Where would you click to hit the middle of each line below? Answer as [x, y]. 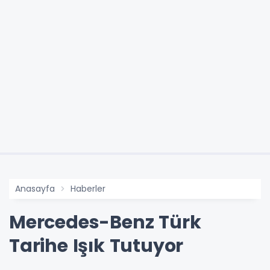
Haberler [88, 188]
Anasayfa [35, 188]
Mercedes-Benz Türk [105, 222]
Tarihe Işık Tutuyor [96, 246]
